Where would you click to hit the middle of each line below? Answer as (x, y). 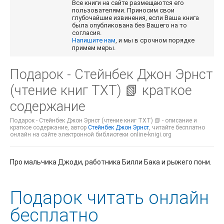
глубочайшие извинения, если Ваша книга (136, 18)
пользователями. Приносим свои (123, 10)
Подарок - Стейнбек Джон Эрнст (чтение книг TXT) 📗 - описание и (103, 121)
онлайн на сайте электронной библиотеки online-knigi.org (91, 135)
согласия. (88, 33)
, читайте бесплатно (177, 128)
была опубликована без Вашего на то (130, 25)
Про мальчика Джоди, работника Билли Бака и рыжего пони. (111, 162)
